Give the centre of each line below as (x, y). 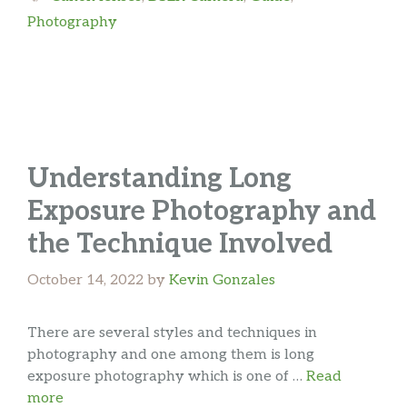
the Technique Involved (180, 245)
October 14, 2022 (85, 281)
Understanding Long (159, 179)
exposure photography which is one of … (167, 377)
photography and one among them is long (171, 355)
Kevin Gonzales (222, 281)
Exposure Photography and (202, 212)
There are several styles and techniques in (172, 333)
